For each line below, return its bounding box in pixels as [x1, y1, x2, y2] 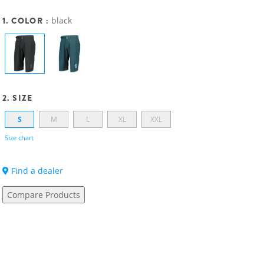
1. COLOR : [2, 15, 52, 27]
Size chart [5, 133, 34, 142]
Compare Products [7, 189, 80, 200]
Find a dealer [9, 165, 63, 176]
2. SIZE [2, 92, 33, 104]
